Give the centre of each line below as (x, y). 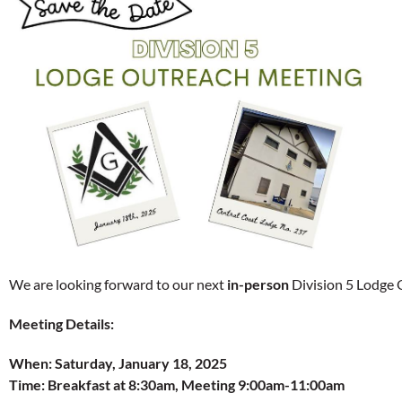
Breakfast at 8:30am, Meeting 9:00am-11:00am (196, 385)
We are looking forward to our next (118, 284)
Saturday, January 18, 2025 (141, 363)
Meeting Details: (61, 324)
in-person (258, 284)
